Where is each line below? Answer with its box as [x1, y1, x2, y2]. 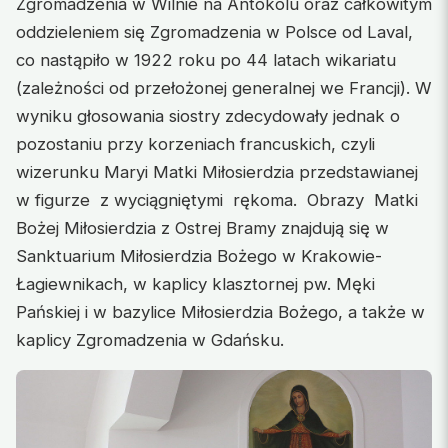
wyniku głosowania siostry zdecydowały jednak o [16, 106, 400, 127]
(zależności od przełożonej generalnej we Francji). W [16, 78, 432, 99]
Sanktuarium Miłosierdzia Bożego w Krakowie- [16, 246, 382, 267]
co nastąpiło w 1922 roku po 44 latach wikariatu [16, 50, 396, 71]
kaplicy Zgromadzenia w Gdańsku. [16, 330, 284, 351]
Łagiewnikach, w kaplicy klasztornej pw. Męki [16, 274, 375, 295]
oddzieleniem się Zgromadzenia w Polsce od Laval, [16, 22, 413, 43]
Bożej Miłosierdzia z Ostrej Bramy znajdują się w [16, 218, 389, 239]
